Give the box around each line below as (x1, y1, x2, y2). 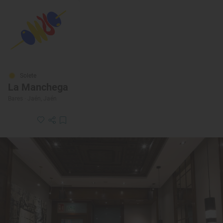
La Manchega (8, 81, 68, 94)
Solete (20, 72, 36, 80)
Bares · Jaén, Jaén (8, 95, 57, 103)
